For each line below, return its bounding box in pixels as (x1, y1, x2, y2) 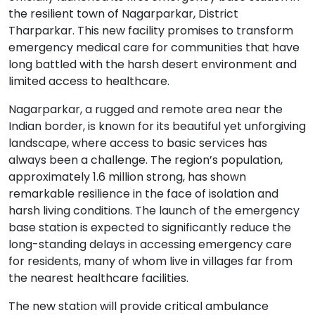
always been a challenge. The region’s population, (8, 152, 283, 169)
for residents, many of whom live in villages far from (8, 253, 292, 270)
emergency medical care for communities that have (8, 39, 300, 56)
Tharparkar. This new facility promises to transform (8, 22, 293, 39)
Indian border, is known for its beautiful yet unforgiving (8, 118, 306, 135)
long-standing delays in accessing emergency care (8, 236, 292, 253)
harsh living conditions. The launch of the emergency (8, 202, 300, 219)
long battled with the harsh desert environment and (8, 56, 297, 73)
